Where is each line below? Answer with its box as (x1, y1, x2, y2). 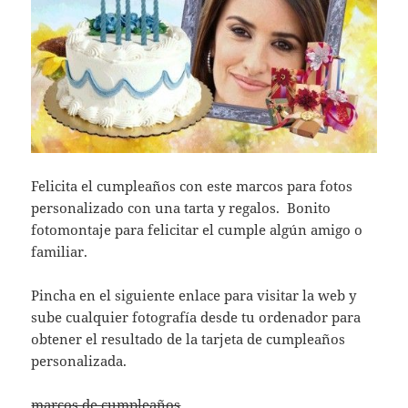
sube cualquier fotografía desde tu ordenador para (31, 307, 362, 326)
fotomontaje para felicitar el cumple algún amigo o (31, 219, 363, 239)
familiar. (31, 241, 88, 260)
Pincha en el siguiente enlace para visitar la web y (31, 285, 357, 304)
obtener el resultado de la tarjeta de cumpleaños (31, 329, 346, 348)
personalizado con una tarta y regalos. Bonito (31, 198, 331, 217)
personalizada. (31, 351, 127, 370)
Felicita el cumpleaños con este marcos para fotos (31, 176, 353, 195)
